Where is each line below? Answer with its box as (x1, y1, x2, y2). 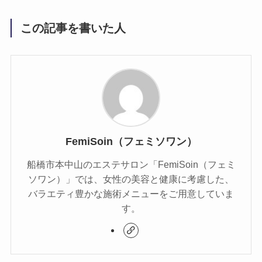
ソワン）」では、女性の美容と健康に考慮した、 (28, 174, 234, 185)
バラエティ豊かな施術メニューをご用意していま (28, 188, 234, 199)
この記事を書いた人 (20, 21, 126, 35)
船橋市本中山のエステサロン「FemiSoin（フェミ (26, 159, 236, 170)
